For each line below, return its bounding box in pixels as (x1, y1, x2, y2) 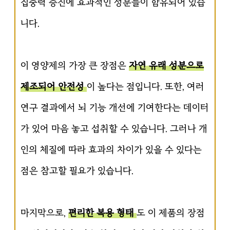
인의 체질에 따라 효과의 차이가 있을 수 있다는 (21, 144, 202, 156)
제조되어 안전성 (21, 81, 87, 92)
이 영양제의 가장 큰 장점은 (21, 60, 129, 71)
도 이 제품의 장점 (137, 207, 205, 219)
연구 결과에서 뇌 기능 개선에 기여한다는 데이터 (21, 102, 209, 113)
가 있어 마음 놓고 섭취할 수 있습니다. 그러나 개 (21, 123, 207, 135)
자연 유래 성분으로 (129, 60, 204, 71)
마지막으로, (21, 207, 68, 219)
